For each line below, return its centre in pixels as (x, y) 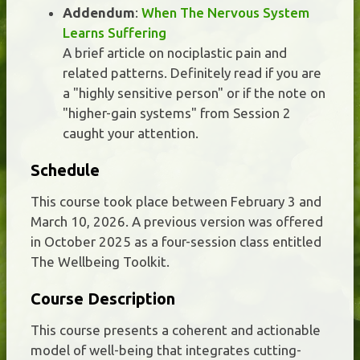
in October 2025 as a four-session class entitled (176, 241)
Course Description (103, 298)
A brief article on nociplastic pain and (175, 52)
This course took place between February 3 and (176, 201)
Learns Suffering (115, 32)
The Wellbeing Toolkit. (100, 261)
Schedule (65, 170)
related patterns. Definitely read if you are (192, 72)
